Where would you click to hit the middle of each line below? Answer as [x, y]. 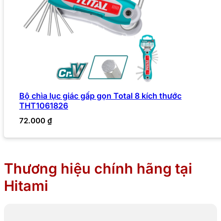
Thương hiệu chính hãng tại [98, 168]
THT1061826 [44, 105]
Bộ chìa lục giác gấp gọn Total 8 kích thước [100, 95]
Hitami [26, 185]
